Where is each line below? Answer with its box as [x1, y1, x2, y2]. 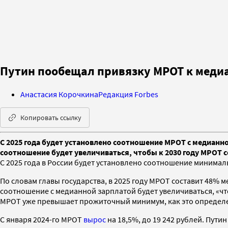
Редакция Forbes [98, 89, 158, 99]
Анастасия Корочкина [20, 89, 98, 99]
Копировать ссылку [20, 112, 81, 122]
